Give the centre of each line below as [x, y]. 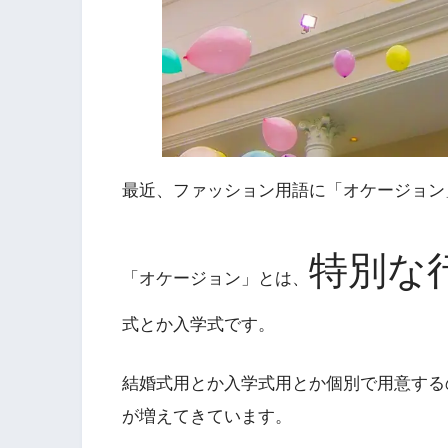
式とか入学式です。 [198, 324]
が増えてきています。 [207, 416]
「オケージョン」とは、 [215, 278]
